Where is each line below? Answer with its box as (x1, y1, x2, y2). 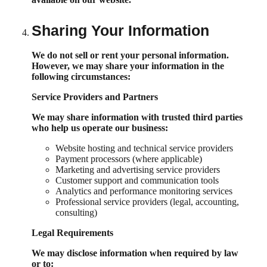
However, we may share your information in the (32, 60, 224, 71)
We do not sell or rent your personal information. (32, 49, 229, 60)
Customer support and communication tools (55, 175, 219, 185)
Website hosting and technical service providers (55, 142, 233, 153)
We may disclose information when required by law (32, 247, 238, 258)
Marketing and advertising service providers (55, 164, 220, 175)
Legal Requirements (32, 227, 113, 238)
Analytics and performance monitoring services (55, 185, 232, 196)
